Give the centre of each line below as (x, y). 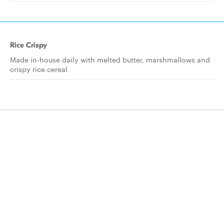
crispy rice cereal (39, 69)
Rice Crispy (28, 45)
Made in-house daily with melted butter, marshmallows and (110, 59)
